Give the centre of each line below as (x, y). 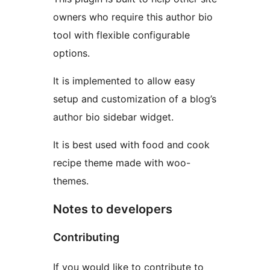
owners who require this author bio (133, 17)
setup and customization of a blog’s (135, 99)
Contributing (86, 237)
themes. (71, 181)
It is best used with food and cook (131, 145)
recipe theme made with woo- (122, 163)
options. (71, 53)
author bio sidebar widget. (113, 117)
